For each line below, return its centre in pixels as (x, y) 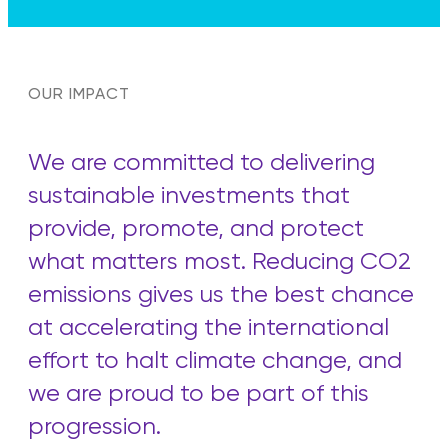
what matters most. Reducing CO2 (219, 262)
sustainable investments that (189, 196)
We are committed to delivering (201, 163)
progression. (94, 427)
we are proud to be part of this (198, 394)
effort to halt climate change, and (215, 361)
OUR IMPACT (79, 95)
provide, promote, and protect (196, 229)
